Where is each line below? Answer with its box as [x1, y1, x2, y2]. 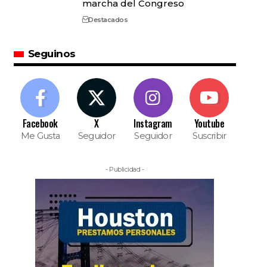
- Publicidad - [105, 165, 144, 174]
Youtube [194, 116, 225, 131]
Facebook [22, 116, 58, 131]
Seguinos [27, 48, 76, 60]
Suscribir [192, 131, 226, 142]
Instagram [133, 116, 172, 131]
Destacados [88, 15, 128, 24]
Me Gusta [20, 131, 60, 142]
